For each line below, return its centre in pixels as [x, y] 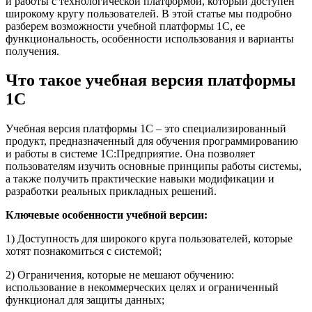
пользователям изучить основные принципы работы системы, [154, 166]
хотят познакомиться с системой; [84, 251]
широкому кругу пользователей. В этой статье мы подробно [149, 13]
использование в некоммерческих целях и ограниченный [142, 288]
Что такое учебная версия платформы [151, 80]
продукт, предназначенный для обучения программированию [152, 141]
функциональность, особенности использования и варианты [150, 38]
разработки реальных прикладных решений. [111, 192]
